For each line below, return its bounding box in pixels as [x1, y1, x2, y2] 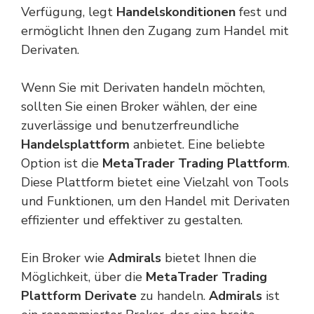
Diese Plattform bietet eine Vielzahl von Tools [21, 174, 289, 191]
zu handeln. [137, 287, 209, 304]
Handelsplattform [21, 136, 130, 153]
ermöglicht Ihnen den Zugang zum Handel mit [21, 22, 289, 39]
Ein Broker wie [21, 250, 108, 266]
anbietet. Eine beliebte [130, 136, 265, 153]
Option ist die [21, 155, 102, 172]
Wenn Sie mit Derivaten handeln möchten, [21, 79, 265, 96]
